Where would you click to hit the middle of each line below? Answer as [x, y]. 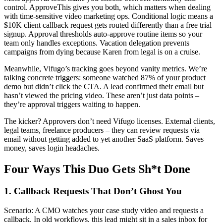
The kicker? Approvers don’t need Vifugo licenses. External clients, [110, 121]
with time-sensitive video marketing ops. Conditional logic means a [109, 16]
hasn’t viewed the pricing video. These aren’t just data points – [102, 96]
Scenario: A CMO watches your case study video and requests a [104, 210]
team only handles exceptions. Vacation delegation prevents [97, 43]
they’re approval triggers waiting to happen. [72, 105]
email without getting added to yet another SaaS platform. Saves [104, 139]
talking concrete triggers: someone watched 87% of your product [105, 78]
